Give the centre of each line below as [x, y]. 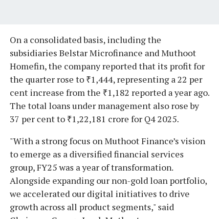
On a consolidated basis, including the [86, 39]
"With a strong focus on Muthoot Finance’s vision [108, 141]
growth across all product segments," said [92, 207]
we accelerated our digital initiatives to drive [100, 193]
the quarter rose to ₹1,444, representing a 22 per [106, 79]
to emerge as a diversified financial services [97, 154]
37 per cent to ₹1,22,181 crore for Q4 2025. [95, 119]
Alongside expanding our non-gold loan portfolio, [108, 180]
